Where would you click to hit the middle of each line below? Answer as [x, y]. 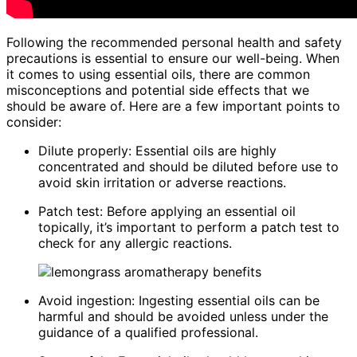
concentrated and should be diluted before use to [188, 166]
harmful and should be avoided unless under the [183, 316]
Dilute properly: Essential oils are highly [157, 150]
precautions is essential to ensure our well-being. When [173, 58]
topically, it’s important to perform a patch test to [189, 227]
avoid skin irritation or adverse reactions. [162, 182]
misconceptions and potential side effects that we [158, 90]
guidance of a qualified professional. [148, 332]
